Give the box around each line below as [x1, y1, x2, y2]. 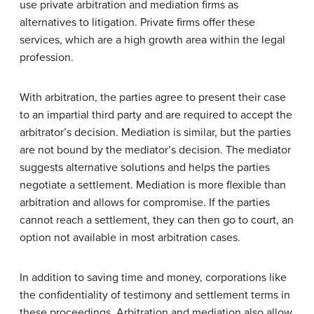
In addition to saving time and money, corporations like [20, 270, 287, 285]
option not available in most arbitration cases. [20, 230, 240, 245]
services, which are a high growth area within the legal [20, 32, 285, 47]
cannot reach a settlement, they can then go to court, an [20, 212, 294, 227]
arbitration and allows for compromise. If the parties [20, 195, 270, 210]
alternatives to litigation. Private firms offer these [20, 15, 255, 29]
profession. [20, 50, 74, 64]
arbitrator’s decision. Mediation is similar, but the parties [20, 125, 291, 139]
